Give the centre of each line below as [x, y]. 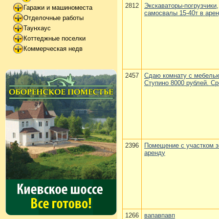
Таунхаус [37, 28]
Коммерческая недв [53, 49]
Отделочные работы [54, 18]
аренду [155, 153]
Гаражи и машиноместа [58, 8]
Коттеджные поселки [55, 39]
